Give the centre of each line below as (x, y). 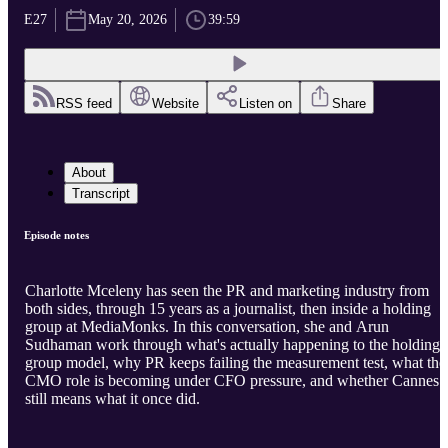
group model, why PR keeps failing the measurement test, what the (235, 363)
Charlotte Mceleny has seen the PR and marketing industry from (227, 291)
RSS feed (84, 104)
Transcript (101, 194)
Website (175, 104)
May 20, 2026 (127, 20)
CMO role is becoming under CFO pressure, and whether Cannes (232, 381)
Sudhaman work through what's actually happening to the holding (232, 345)
